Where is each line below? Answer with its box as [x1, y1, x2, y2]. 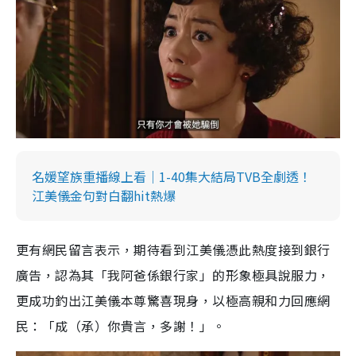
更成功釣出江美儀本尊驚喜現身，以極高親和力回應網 [16, 291, 331, 311]
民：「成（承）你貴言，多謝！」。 [16, 316, 226, 336]
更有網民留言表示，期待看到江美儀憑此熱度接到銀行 [16, 240, 331, 260]
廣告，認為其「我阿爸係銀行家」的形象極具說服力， [16, 265, 331, 285]
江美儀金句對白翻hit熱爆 [32, 186, 176, 206]
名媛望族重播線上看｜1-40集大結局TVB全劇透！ [32, 167, 311, 187]
